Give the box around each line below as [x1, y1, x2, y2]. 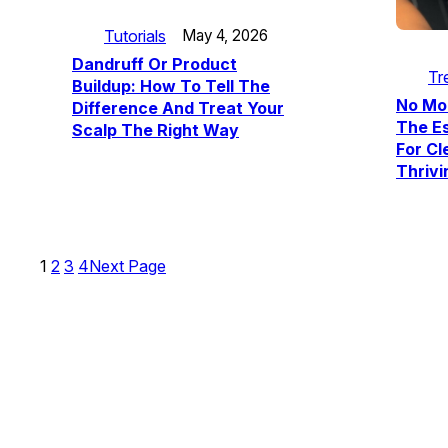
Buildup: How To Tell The [72, 75, 270, 96]
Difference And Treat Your [72, 97, 284, 118]
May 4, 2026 [182, 26, 268, 46]
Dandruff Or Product [72, 53, 237, 74]
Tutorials [104, 25, 166, 46]
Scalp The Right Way [72, 119, 239, 140]
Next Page [89, 256, 166, 277]
